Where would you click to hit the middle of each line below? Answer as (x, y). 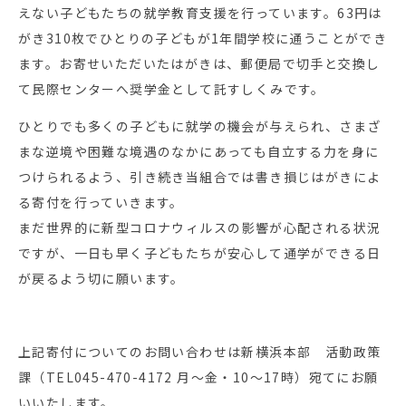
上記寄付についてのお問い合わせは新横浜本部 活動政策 (200, 352)
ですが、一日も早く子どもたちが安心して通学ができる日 (200, 253)
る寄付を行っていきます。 (101, 203)
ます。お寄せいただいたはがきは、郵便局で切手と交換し (199, 64)
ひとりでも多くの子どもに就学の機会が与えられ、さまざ (200, 126)
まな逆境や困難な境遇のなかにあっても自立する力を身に (199, 152)
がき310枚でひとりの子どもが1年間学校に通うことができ (203, 39)
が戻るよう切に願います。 (101, 279)
